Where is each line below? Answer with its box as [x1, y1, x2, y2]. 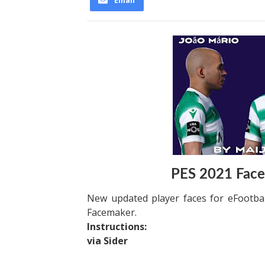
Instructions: [87, 220, 147, 233]
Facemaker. [87, 206, 137, 219]
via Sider [87, 234, 130, 247]
